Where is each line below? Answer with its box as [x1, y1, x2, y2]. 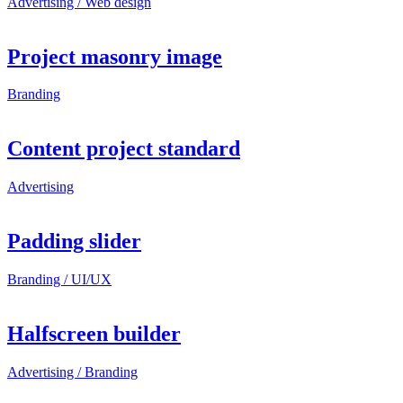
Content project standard [7, 137, 240, 161]
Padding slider [7, 229, 141, 254]
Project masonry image [7, 44, 222, 68]
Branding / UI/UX [7, 272, 112, 288]
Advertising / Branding [7, 363, 138, 380]
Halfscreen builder [7, 321, 181, 345]
